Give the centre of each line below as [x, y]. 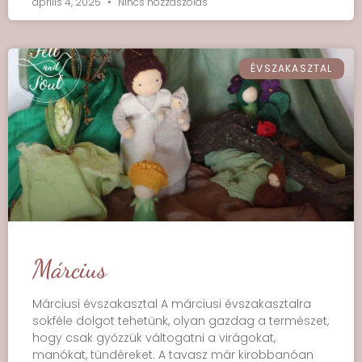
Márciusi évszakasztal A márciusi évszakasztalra [172, 304]
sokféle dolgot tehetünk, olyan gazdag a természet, [181, 321]
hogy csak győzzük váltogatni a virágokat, [154, 338]
